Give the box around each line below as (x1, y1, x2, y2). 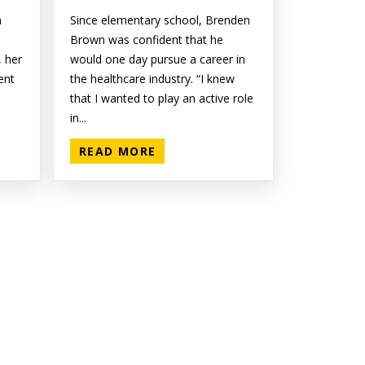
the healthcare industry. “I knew (69, 71, 235, 87)
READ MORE (78, 143, 156, 160)
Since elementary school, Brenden (69, 12, 250, 29)
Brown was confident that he (69, 32, 223, 48)
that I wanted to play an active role (69, 90, 253, 107)
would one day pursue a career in (69, 51, 245, 68)
